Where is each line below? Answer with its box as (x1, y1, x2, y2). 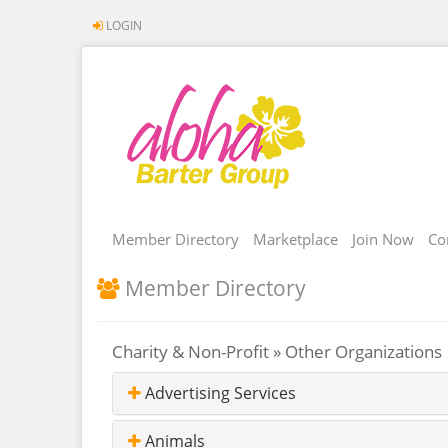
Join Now (352, 229, 414, 249)
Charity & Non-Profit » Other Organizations (112, 340, 442, 363)
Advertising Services (141, 382, 296, 404)
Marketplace (253, 229, 338, 249)
